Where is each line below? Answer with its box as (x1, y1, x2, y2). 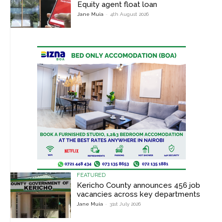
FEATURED (77, 172, 106, 179)
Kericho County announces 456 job (77, 181, 201, 190)
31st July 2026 (110, 201, 141, 207)
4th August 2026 (110, 11, 149, 17)
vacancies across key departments (77, 190, 201, 199)
